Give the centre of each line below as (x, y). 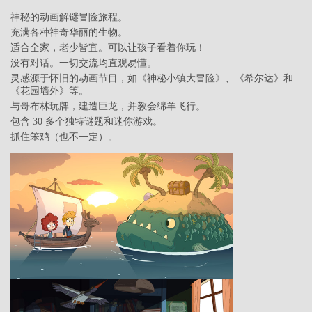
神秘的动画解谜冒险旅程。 (69, 17)
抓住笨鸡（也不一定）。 (64, 137)
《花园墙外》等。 (49, 91)
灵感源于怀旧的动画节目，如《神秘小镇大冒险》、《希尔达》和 (152, 79)
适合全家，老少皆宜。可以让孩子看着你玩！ (108, 48)
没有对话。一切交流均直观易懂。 (84, 63)
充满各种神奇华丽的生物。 (69, 33)
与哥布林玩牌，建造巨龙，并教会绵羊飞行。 (108, 107)
